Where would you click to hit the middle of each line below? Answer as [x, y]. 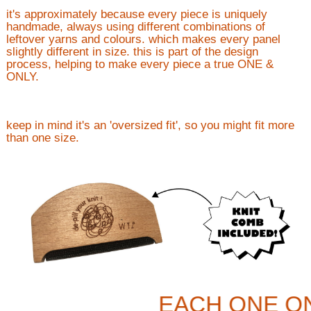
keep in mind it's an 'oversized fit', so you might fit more [150, 125]
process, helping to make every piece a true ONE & [140, 64]
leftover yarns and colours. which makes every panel [143, 39]
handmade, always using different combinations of [135, 27]
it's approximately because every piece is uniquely [136, 14]
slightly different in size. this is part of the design [132, 52]
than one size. [44, 138]
